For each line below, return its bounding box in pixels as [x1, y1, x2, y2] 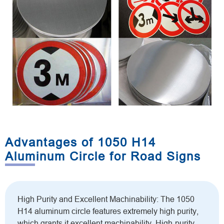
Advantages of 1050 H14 [5, 135, 156, 149]
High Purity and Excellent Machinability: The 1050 [17, 195, 194, 204]
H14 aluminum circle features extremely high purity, [17, 207, 198, 216]
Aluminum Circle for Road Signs [5, 149, 201, 163]
